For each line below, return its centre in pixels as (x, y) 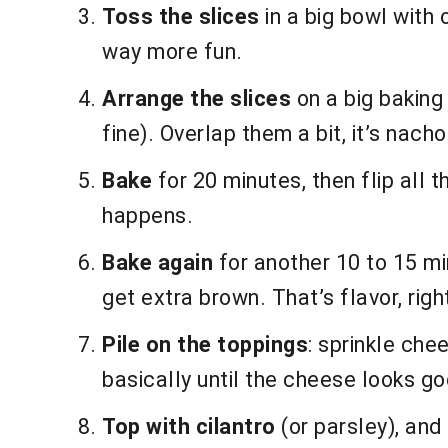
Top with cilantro (189, 427)
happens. (147, 216)
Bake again (157, 263)
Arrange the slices (196, 99)
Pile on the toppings (205, 345)
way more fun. (172, 52)
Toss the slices (181, 17)
